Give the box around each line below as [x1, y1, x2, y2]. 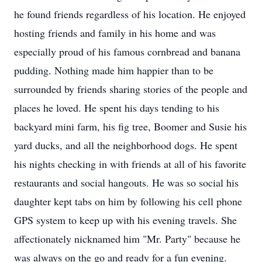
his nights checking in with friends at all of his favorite [14, 157, 246, 171]
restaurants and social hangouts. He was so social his [14, 175, 239, 189]
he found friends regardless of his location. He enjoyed [14, 7, 246, 21]
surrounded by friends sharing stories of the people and [14, 82, 247, 96]
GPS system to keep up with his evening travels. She [14, 213, 237, 227]
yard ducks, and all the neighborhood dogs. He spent [14, 138, 237, 152]
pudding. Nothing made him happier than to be [14, 63, 213, 77]
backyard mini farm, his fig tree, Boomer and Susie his [14, 119, 247, 133]
